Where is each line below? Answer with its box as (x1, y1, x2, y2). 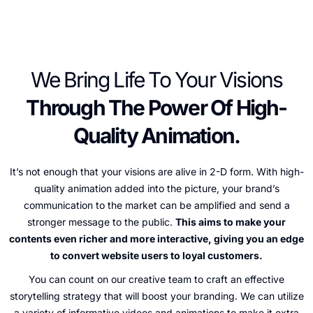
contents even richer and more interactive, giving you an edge (9, 233, 304, 245)
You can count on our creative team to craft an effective (29, 273, 284, 286)
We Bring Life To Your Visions (30, 67, 283, 93)
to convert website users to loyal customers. (50, 249, 263, 262)
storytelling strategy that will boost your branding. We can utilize (9, 290, 304, 303)
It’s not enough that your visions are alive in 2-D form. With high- (9, 166, 304, 178)
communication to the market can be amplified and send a (23, 199, 290, 212)
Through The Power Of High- (26, 95, 287, 121)
